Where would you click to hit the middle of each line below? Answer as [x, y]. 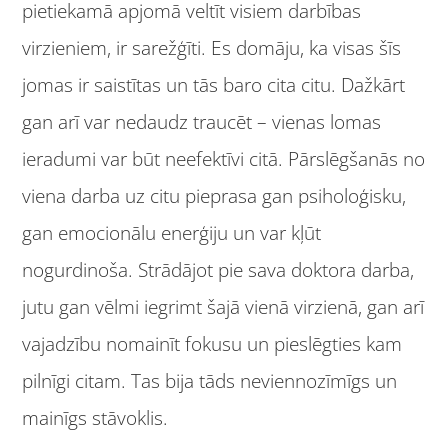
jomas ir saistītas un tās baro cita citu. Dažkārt [214, 84]
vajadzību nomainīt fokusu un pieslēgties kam [212, 343]
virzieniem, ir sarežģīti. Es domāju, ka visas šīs [212, 47]
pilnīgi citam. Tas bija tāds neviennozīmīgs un [210, 380]
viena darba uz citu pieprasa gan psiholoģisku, [214, 195]
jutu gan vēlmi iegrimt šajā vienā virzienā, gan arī [223, 306]
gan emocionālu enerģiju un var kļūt [172, 232]
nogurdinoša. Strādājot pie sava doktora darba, [218, 269]
